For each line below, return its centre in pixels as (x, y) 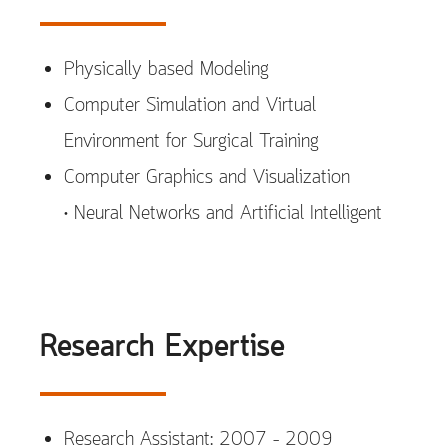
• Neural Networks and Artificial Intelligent (223, 214)
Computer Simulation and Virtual (190, 106)
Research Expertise (162, 348)
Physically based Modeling (166, 70)
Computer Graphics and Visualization (207, 178)
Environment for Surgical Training (191, 142)
